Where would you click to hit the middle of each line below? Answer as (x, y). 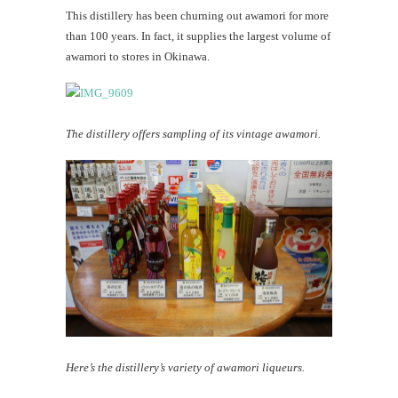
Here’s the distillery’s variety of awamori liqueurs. (185, 368)
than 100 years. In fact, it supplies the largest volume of (198, 36)
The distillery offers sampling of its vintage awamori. (193, 133)
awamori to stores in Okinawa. (138, 56)
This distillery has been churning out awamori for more (197, 15)
